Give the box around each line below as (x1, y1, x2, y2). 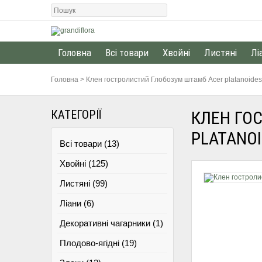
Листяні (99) (60, 178, 108, 188)
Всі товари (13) (60, 139, 119, 149)
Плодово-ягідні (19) (60, 238, 137, 248)
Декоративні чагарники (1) (60, 218, 163, 228)
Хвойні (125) (60, 158, 108, 168)
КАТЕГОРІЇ (51, 108, 101, 122)
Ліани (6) (60, 198, 94, 208)
